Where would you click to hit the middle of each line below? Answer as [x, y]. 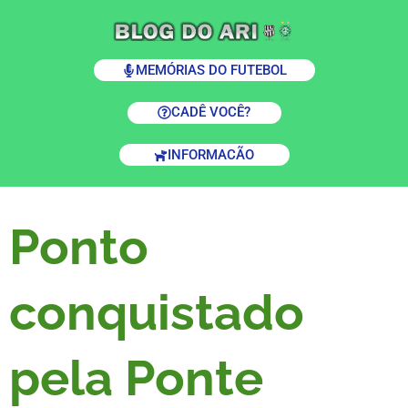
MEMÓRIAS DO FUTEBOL [211, 70]
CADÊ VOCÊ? [211, 112]
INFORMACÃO [211, 154]
